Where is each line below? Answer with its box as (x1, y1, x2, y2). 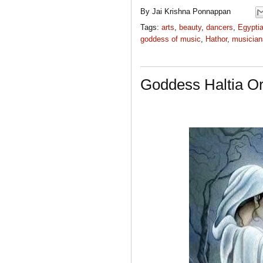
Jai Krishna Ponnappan (152, 6, 231, 16)
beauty (179, 22, 201, 32)
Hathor (205, 34, 227, 43)
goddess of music (140, 34, 201, 43)
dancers (206, 22, 233, 32)
